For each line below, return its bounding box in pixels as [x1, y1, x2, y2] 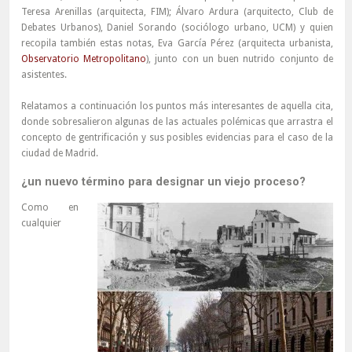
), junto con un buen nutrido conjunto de [146, 53, 333, 65]
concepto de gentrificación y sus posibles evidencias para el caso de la [20, 132, 333, 144]
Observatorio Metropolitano [20, 53, 147, 65]
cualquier [20, 218, 61, 229]
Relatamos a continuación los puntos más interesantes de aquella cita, [20, 101, 333, 112]
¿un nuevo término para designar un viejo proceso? [20, 175, 306, 189]
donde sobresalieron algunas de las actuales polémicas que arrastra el [20, 116, 333, 128]
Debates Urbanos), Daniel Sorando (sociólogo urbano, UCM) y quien [20, 22, 333, 34]
